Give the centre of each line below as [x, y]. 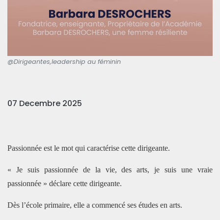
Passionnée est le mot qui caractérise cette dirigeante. [89, 148]
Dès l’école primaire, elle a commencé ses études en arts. [95, 205]
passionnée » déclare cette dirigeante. [65, 183]
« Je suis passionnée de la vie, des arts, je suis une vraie [110, 169]
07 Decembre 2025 [45, 103]
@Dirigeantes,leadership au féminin [64, 61]
